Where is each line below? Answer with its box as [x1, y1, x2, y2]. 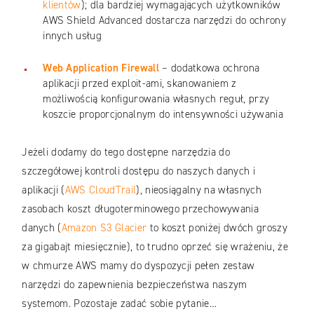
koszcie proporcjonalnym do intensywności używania [43, 107, 283, 122]
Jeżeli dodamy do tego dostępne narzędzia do [22, 145, 230, 160]
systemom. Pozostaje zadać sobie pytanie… [22, 296, 217, 311]
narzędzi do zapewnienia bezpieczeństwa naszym [22, 278, 247, 292]
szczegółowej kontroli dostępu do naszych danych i [22, 164, 255, 179]
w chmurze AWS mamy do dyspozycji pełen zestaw [22, 259, 255, 273]
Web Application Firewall [43, 61, 159, 76]
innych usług [43, 29, 102, 43]
